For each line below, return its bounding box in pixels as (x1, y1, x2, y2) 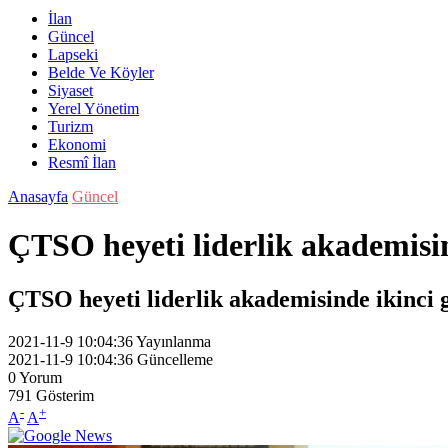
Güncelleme (137, 350, 213, 368)
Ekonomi (48, 136, 106, 153)
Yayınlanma (136, 332, 211, 350)
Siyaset (48, 82, 93, 99)
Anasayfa (8, 188, 68, 205)
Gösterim (36, 386, 94, 404)
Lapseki (48, 46, 98, 63)
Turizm (48, 118, 93, 135)
